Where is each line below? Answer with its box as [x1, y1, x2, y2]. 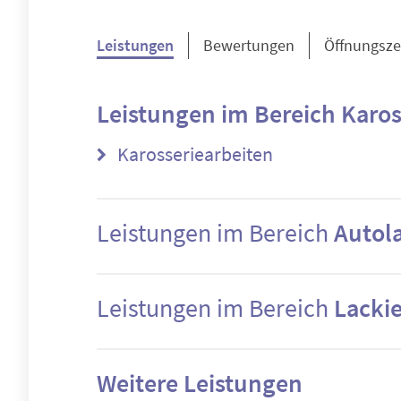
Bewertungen [203, 35, 294, 55]
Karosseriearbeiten [114, 141, 273, 166]
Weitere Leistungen [97, 367, 303, 399]
